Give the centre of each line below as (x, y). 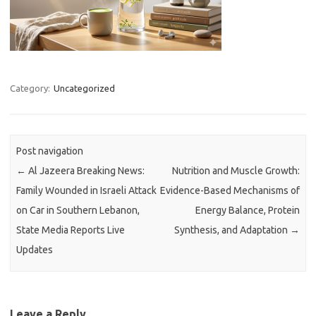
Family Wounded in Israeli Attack (87, 191)
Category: (31, 88)
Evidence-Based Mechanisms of (230, 191)
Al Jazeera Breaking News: (86, 171)
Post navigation (50, 151)
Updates (35, 250)
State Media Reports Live (71, 230)
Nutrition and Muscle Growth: (236, 171)
